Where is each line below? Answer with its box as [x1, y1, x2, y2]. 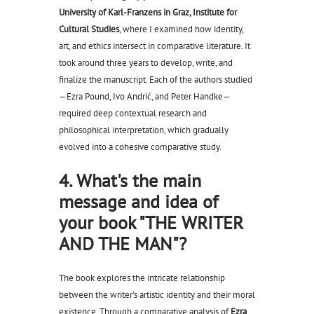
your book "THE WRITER [59, 211, 243, 235]
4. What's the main [59, 169, 201, 193]
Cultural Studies [59, 23, 119, 36]
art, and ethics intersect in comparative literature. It [59, 40, 250, 53]
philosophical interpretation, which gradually [59, 124, 228, 137]
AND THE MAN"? [59, 232, 186, 256]
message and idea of [59, 190, 218, 214]
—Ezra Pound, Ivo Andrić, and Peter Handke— [59, 90, 231, 103]
